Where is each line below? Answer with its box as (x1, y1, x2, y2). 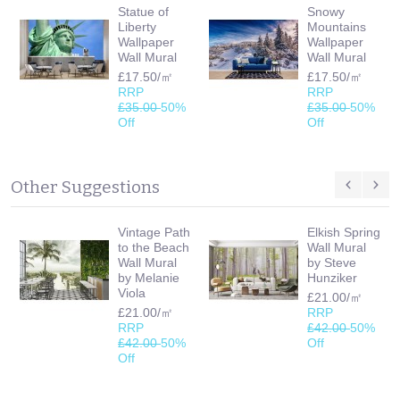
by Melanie (118, 270, 179, 285)
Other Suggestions (11, 176, 160, 197)
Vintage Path (118, 224, 190, 239)
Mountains (307, 19, 366, 34)
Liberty (118, 19, 156, 34)
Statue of (118, 4, 169, 19)
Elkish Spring (307, 224, 380, 239)
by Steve (307, 254, 356, 270)
